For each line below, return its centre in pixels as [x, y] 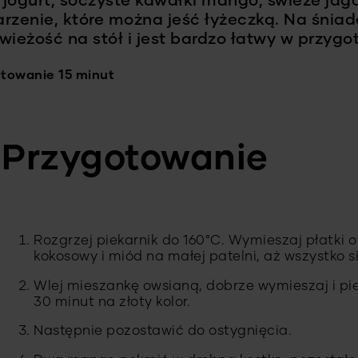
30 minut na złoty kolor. [112, 302]
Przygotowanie [135, 160]
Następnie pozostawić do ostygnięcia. [163, 332]
